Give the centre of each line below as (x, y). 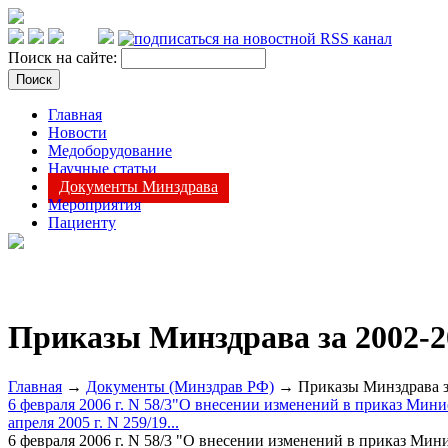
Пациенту (82, 222)
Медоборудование (110, 150)
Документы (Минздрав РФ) (180, 386)
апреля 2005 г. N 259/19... (93, 422)
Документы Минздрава (138, 186)
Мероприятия (94, 204)
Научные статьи (102, 168)
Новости (77, 132)
